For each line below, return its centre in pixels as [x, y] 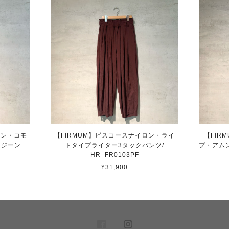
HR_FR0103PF [114, 155]
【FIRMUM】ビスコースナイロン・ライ [114, 135]
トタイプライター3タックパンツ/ [114, 145]
